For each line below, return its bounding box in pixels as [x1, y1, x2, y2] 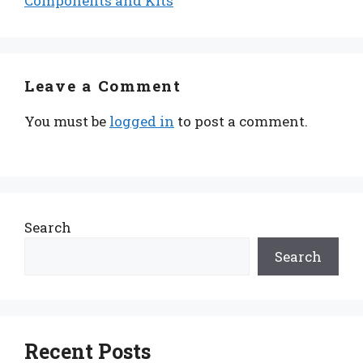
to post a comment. [174, 112, 308, 131]
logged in [109, 112, 174, 131]
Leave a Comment [24, 75, 181, 96]
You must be [24, 112, 109, 131]
